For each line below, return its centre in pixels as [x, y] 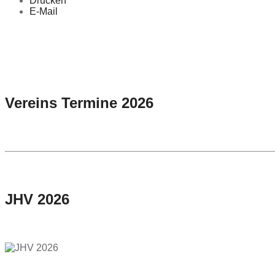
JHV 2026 [37, 199]
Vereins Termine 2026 [79, 103]
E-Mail [44, 11]
